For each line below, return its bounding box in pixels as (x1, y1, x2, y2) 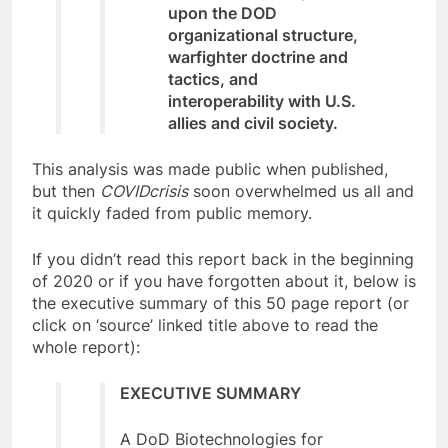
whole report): (32, 336, 140, 357)
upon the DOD (168, 2, 277, 23)
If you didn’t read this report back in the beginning (32, 248, 414, 269)
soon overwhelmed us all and (188, 180, 414, 201)
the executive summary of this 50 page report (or (32, 292, 409, 313)
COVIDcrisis (100, 180, 188, 201)
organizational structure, (168, 24, 358, 45)
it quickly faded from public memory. (32, 202, 312, 223)
